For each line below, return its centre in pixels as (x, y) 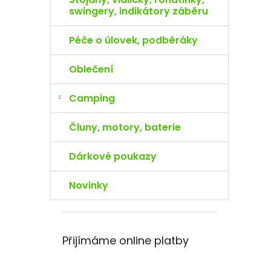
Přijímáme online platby (126, 240)
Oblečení (91, 69)
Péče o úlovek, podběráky (133, 40)
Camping (92, 98)
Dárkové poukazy (113, 156)
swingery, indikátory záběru (139, 11)
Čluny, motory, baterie (125, 127)
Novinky (89, 185)
